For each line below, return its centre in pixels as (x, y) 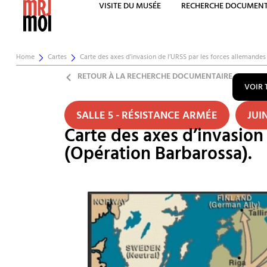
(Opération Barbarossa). (158, 156)
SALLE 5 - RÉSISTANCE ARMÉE (147, 117)
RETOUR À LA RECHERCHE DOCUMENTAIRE (155, 77)
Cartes (57, 58)
